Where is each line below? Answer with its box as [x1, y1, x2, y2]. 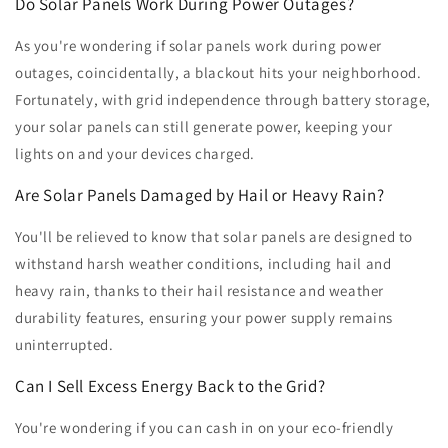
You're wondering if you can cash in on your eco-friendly [15, 418, 394, 438]
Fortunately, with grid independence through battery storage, [15, 90, 432, 110]
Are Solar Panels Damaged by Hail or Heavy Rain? [15, 184, 385, 207]
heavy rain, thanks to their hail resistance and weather [15, 281, 385, 301]
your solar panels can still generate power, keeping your [15, 117, 393, 137]
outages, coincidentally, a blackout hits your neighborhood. [15, 63, 422, 83]
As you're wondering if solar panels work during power [15, 36, 382, 56]
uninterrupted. [15, 335, 114, 355]
